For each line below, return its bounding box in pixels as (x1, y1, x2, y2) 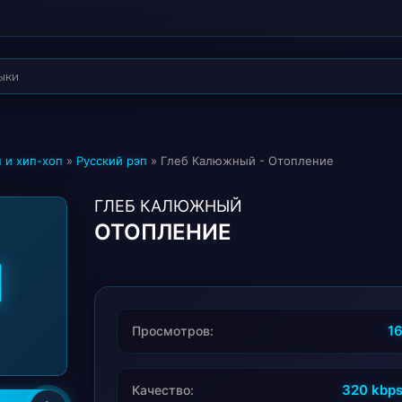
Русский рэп (76, 153, 147, 168)
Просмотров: (132, 323, 214, 338)
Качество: (132, 382, 194, 398)
